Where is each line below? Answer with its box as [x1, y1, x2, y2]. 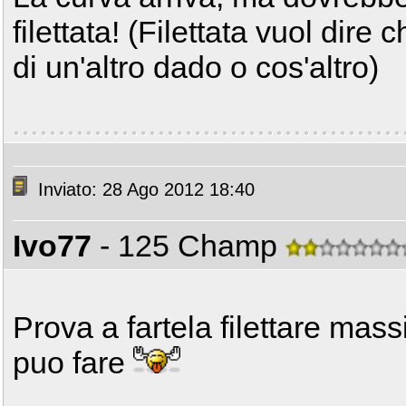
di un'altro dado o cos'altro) [13, 50, 379, 84]
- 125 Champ [100, 228, 285, 263]
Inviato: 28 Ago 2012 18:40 [33, 179, 255, 200]
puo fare [13, 345, 133, 380]
